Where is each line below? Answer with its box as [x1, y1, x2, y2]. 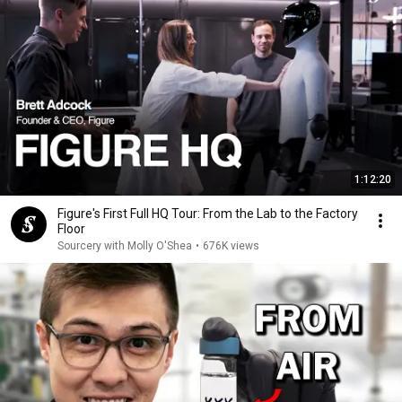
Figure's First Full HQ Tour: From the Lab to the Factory [57, 206, 358, 221]
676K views [203, 240, 259, 252]
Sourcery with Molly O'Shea [57, 240, 192, 252]
